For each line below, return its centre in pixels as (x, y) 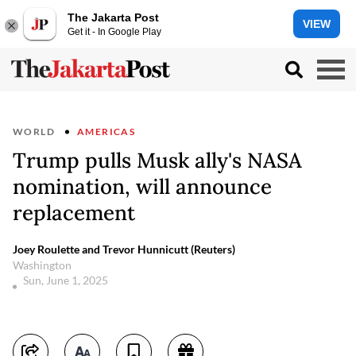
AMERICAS (106, 132)
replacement (74, 213)
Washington (42, 265)
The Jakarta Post (113, 17)
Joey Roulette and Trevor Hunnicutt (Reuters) (124, 249)
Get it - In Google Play (114, 31)
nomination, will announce (142, 186)
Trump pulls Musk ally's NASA (157, 160)
